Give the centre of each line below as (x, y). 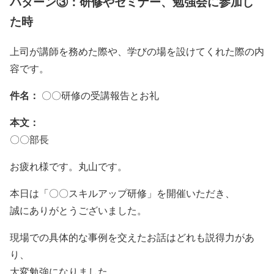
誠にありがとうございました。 (78, 210)
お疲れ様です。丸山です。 (68, 166)
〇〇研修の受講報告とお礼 (100, 95)
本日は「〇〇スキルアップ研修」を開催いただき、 (122, 193)
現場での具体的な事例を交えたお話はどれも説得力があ (132, 237)
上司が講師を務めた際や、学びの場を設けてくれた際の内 (137, 51)
